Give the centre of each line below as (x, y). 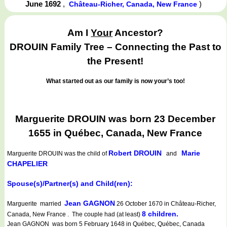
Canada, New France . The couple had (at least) (74, 215)
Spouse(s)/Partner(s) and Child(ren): (70, 184)
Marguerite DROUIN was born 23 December (116, 119)
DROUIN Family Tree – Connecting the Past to (115, 47)
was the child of (86, 154)
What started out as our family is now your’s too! (115, 81)
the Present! (116, 61)
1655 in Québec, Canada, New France (116, 133)
